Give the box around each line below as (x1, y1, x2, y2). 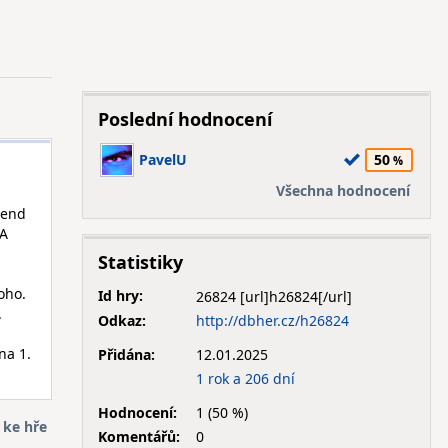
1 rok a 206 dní (195, 368, 295, 388)
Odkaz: (97, 310, 146, 330)
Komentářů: (97, 426, 180, 446)
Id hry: (97, 286, 143, 305)
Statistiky (97, 250, 183, 274)
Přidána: (97, 344, 155, 364)
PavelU (138, 150, 187, 169)
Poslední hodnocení (97, 107, 272, 131)
